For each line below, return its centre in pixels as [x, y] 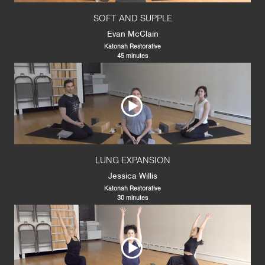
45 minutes [132, 57]
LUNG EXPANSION [132, 161]
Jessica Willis [132, 176]
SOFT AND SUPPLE [132, 19]
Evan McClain [132, 34]
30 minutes [132, 199]
